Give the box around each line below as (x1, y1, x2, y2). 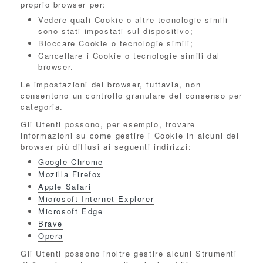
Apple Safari (38, 181, 92, 192)
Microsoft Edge (38, 205, 103, 217)
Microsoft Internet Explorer (38, 193, 154, 204)
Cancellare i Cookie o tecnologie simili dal (38, 50, 220, 61)
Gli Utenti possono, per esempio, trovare (21, 119, 196, 130)
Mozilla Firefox (38, 168, 102, 180)
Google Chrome (38, 156, 103, 167)
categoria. (21, 101, 63, 112)
